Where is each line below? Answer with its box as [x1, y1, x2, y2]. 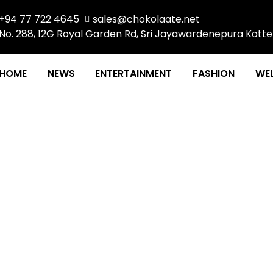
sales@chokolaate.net [93, 12, 200, 26]
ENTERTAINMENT [95, 66, 172, 80]
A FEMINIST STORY [29, 199, 244, 233]
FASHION [193, 66, 235, 80]
